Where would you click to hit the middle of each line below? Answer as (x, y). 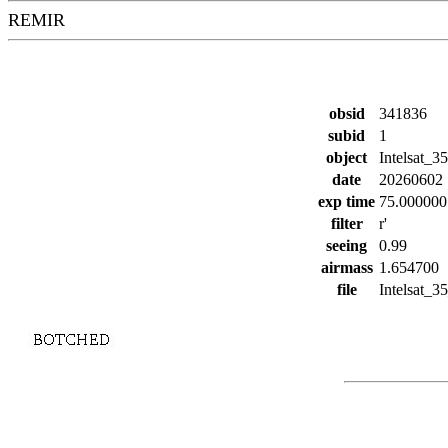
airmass (346, 267)
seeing (346, 245)
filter (346, 223)
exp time (346, 201)
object (346, 157)
